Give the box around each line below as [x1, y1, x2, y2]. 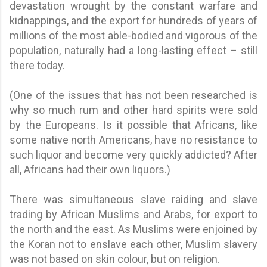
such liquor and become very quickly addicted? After [10, 148, 257, 161]
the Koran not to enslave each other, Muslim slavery [10, 237, 257, 250]
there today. [10, 58, 65, 72]
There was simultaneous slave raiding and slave [10, 193, 257, 206]
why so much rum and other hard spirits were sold [10, 103, 257, 116]
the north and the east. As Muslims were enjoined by [10, 222, 257, 235]
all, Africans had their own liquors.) [10, 163, 170, 176]
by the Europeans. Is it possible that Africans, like [10, 118, 257, 131]
